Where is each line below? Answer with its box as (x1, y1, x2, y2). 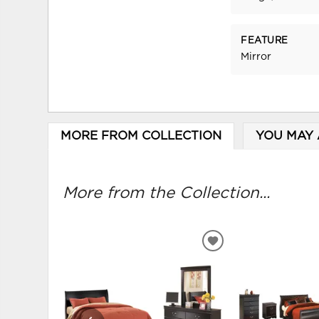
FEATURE (241, 36, 288, 46)
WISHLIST (211, 267, 273, 279)
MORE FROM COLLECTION (60, 130, 221, 142)
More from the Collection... (63, 185, 271, 202)
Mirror (241, 52, 272, 63)
